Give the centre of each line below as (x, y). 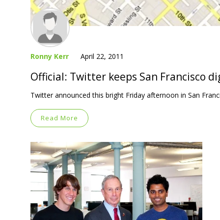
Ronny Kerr (50, 56)
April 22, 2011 (102, 56)
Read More (59, 118)
